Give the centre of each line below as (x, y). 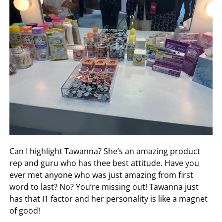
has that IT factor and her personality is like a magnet (109, 198)
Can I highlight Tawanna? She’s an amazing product (105, 151)
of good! (25, 210)
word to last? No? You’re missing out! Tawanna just (104, 187)
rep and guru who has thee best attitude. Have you (105, 163)
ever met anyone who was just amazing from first (102, 175)
